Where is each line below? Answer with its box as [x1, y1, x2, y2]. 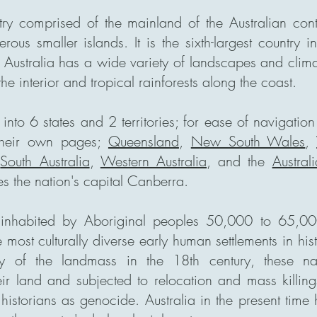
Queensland [108, 132, 179, 151]
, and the [207, 151, 272, 171]
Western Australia [100, 151, 207, 171]
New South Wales [190, 132, 306, 151]
